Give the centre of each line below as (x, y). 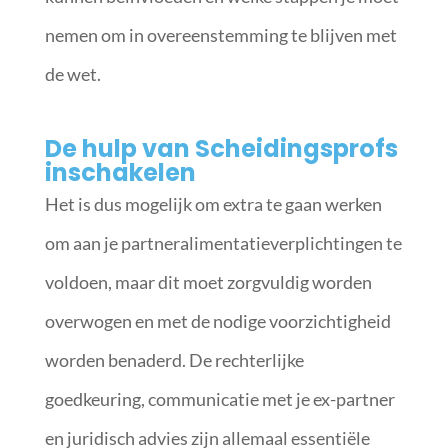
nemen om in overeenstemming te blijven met (220, 35)
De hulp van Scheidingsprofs (221, 148)
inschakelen (122, 172)
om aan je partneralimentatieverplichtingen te (223, 243)
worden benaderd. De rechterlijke (174, 360)
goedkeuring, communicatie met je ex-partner (219, 399)
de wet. (72, 74)
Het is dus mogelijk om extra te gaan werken (213, 204)
